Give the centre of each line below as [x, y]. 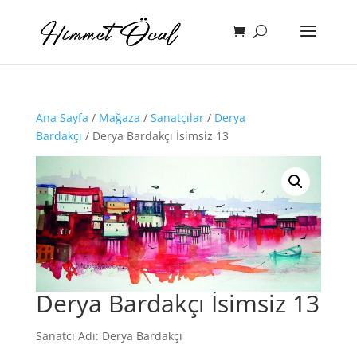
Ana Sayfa [62, 118]
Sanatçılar [177, 118]
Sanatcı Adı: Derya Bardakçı [109, 336]
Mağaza [119, 118]
